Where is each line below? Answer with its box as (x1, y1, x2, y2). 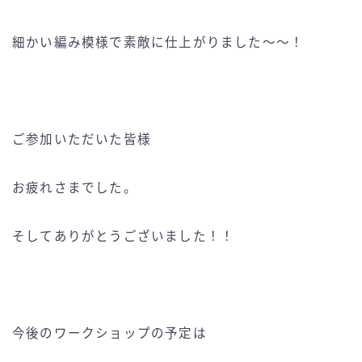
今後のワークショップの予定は (12, 326, 207, 341)
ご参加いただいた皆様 (12, 133, 151, 147)
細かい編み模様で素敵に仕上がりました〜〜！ (12, 36, 305, 50)
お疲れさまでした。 (12, 181, 137, 196)
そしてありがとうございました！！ (12, 229, 235, 244)
